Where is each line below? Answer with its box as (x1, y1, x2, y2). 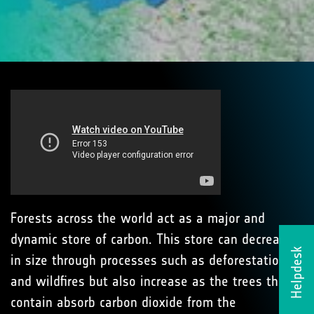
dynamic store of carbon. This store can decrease (11, 231, 293, 247)
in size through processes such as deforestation (11, 252, 286, 268)
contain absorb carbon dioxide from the (11, 294, 236, 310)
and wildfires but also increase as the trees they (11, 273, 292, 289)
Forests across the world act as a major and (11, 210, 265, 226)
